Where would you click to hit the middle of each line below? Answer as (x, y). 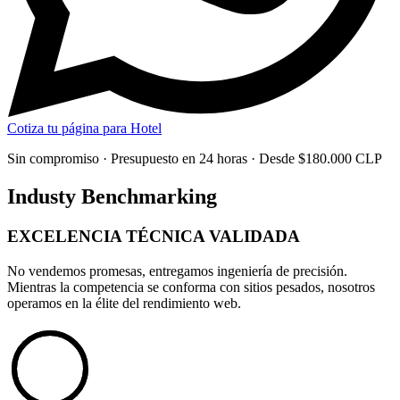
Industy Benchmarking (112, 196)
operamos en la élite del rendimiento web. (124, 303)
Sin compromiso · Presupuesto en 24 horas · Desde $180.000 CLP (195, 159)
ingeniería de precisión (280, 271)
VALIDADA (254, 236)
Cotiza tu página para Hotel (84, 129)
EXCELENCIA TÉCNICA (108, 236)
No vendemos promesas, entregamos (112, 271)
